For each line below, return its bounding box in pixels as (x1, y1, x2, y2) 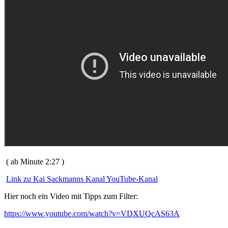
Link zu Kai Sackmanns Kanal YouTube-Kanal (6, 174, 158, 183)
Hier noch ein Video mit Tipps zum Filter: (4, 191, 138, 201)
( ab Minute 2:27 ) (4, 157, 64, 166)
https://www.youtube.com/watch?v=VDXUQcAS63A (4, 209, 180, 218)
